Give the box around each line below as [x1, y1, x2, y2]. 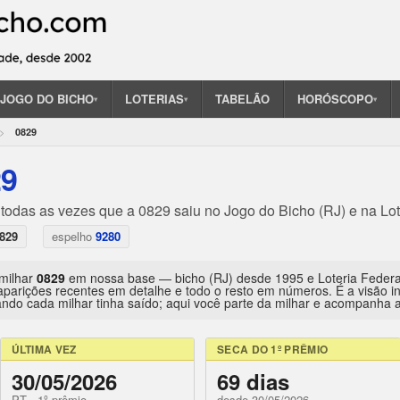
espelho [52, 228, 96, 246]
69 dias [217, 366, 289, 397]
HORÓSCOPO [297, 90, 373, 108]
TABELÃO [215, 90, 270, 108]
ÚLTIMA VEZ [11, 341, 77, 358]
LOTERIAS [125, 90, 184, 108]
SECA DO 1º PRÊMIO [217, 341, 329, 358]
